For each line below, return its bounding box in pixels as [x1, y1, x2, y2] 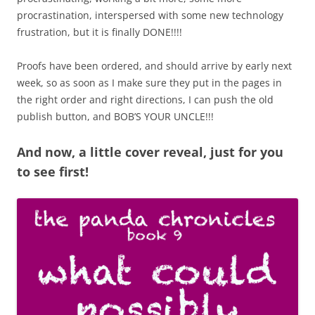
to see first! [17, 162, 89, 180]
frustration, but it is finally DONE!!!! [17, 25, 182, 39]
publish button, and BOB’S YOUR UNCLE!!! [17, 109, 214, 123]
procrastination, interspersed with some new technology [17, 8, 283, 22]
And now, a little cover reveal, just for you [17, 143, 283, 160]
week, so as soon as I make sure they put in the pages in [17, 75, 282, 89]
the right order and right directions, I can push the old [17, 92, 274, 106]
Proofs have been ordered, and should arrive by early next [17, 58, 292, 72]
